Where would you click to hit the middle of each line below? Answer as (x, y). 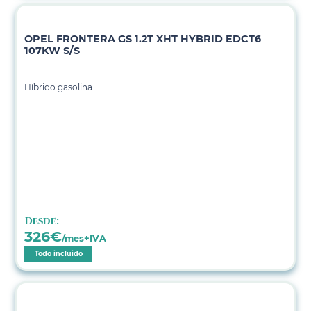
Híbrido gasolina (59, 87)
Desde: (42, 221)
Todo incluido (58, 253)
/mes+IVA (84, 238)
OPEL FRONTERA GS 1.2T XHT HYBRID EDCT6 (143, 39)
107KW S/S (52, 50)
